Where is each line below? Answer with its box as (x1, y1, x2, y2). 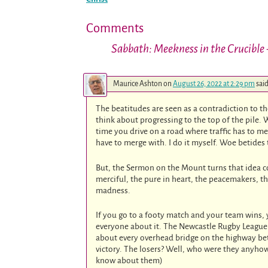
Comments (86, 22, 144, 35)
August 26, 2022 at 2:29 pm (173, 79, 255, 88)
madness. (96, 185, 131, 195)
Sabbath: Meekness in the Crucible (111, 42, 264, 56)
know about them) (96, 256, 163, 266)
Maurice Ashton (113, 79, 162, 88)
